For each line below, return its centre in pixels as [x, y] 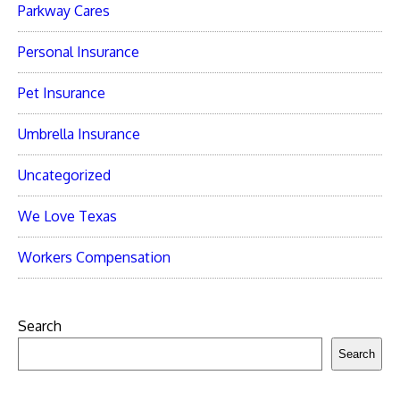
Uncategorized [64, 175]
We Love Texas [67, 217]
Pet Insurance [62, 93]
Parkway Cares [64, 11]
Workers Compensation [94, 258]
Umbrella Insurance [79, 134]
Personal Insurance [79, 52]
